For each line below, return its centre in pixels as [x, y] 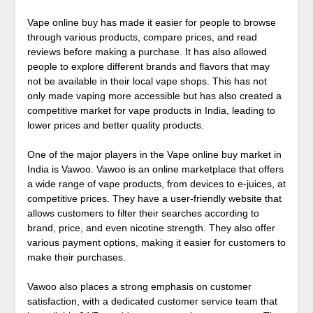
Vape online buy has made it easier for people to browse [151, 23]
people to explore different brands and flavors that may [148, 67]
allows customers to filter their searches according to [143, 213]
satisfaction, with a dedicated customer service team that [152, 301]
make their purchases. [76, 257]
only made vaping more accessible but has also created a [154, 96]
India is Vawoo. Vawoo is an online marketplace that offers [155, 169]
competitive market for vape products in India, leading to [151, 111]
